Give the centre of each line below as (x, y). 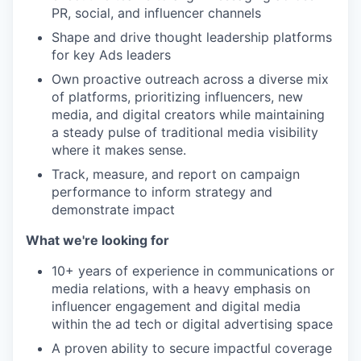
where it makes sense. (119, 149)
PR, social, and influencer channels (156, 12)
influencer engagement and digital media (176, 306)
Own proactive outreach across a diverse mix (190, 79)
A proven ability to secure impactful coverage (192, 348)
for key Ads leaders (111, 54)
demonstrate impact (113, 209)
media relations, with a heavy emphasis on (181, 288)
